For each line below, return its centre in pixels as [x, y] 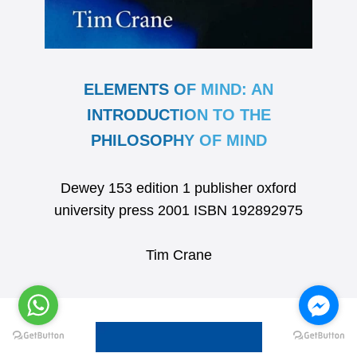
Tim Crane [178, 255]
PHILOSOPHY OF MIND [178, 141]
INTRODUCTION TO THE [178, 115]
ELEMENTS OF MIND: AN [178, 90]
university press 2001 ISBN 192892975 [178, 211]
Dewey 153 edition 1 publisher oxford [178, 188]
